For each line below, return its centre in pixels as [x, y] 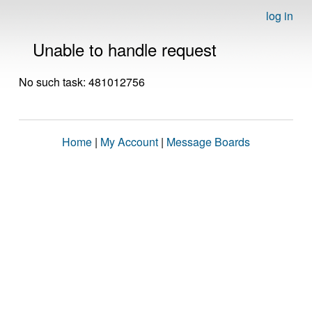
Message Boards [208, 142]
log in [280, 16]
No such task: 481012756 [82, 82]
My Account [129, 142]
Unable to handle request [125, 49]
